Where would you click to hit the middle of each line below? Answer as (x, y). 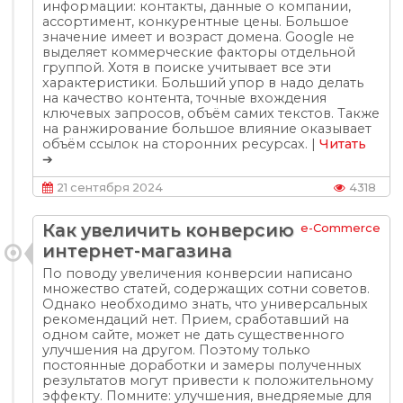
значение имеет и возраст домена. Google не (199, 37)
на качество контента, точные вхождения (185, 98)
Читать (343, 144)
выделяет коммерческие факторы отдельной (199, 52)
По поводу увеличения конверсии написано (198, 273)
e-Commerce (340, 228)
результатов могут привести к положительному (208, 381)
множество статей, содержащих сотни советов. (206, 289)
